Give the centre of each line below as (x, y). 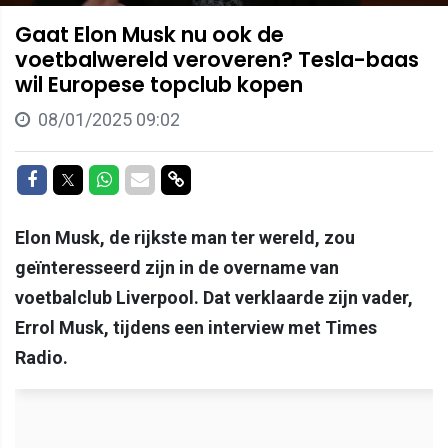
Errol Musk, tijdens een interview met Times (196, 327)
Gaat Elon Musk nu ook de (149, 34)
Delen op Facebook (111, 178)
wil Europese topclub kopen (159, 84)
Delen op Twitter (139, 178)
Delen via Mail (201, 178)
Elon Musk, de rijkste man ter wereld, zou (185, 237)
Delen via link (234, 178)
